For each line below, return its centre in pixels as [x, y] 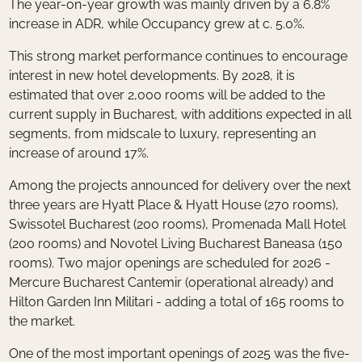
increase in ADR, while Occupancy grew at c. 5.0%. [159, 24]
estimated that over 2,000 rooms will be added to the [167, 95]
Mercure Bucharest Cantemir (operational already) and [172, 283]
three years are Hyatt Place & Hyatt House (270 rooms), [174, 205]
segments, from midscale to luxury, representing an [163, 134]
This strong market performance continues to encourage [179, 57]
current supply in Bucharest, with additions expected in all [181, 115]
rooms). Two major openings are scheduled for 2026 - [170, 263]
